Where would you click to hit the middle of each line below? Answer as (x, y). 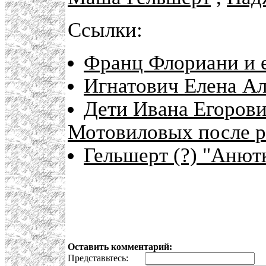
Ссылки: (105, 30)
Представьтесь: (106, 258)
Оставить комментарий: (120, 247)
